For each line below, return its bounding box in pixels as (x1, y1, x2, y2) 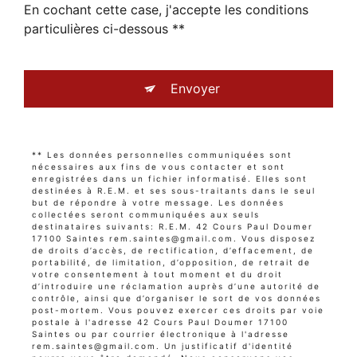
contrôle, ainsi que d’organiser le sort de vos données (32, 293, 321, 304)
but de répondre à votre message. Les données (32, 198, 284, 208)
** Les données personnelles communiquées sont (32, 150, 292, 160)
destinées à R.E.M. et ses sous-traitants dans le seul (32, 186, 316, 196)
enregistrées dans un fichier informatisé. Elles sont (32, 174, 308, 184)
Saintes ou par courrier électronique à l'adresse (32, 329, 289, 339)
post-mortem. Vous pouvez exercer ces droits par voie (32, 305, 324, 316)
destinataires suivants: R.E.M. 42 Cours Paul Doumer (32, 222, 313, 232)
